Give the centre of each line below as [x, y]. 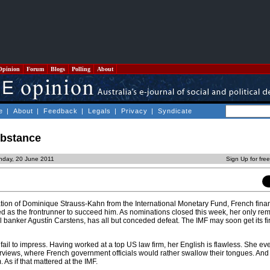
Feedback [61, 111]
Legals [99, 111]
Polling [81, 69]
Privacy [134, 111]
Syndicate [175, 111]
